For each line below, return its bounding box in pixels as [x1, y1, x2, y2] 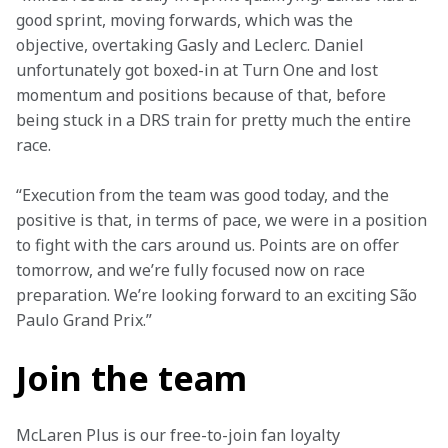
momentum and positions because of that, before [16, 84, 390, 106]
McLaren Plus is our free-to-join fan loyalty [16, 424, 344, 446]
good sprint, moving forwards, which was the [16, 9, 357, 31]
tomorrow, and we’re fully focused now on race [16, 259, 369, 281]
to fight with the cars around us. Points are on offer [16, 234, 403, 256]
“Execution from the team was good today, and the [16, 184, 393, 206]
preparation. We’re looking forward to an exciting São [16, 284, 421, 306]
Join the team [16, 355, 247, 401]
